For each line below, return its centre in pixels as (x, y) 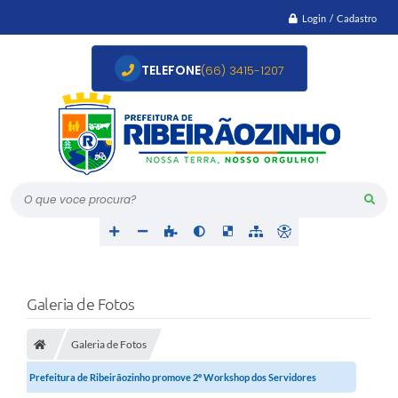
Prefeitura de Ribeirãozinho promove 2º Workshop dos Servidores (173, 378)
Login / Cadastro (339, 19)
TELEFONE (171, 70)
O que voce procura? (75, 199)
